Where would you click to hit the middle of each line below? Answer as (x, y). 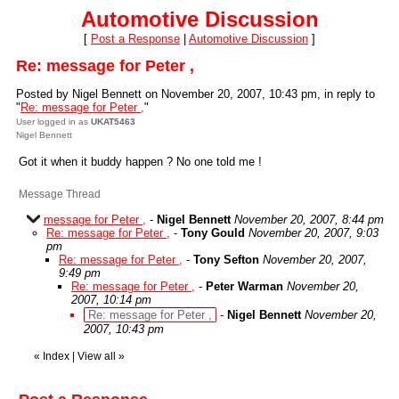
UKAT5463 (113, 122)
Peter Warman (244, 286)
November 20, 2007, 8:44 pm (309, 220)
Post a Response (135, 39)
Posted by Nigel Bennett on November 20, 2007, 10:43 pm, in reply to (195, 94)
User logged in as (53, 122)
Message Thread (60, 194)
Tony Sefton (226, 260)
